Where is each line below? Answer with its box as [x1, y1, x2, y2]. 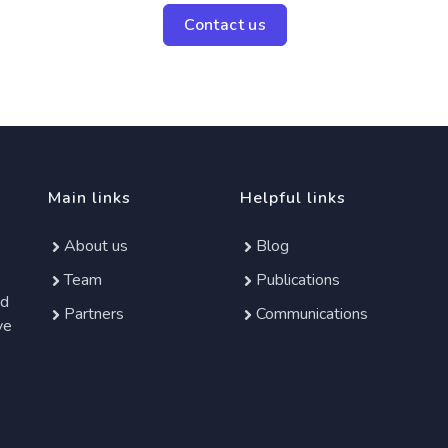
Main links [47, 187, 131, 209]
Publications [255, 269, 340, 291]
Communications [255, 303, 368, 325]
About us [63, 235, 128, 257]
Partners [63, 303, 124, 325]
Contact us [184, 14, 267, 36]
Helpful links [239, 187, 346, 209]
